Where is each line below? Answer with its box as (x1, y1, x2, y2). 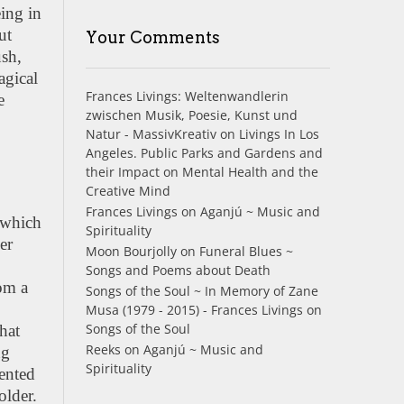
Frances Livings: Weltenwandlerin (85, 87, 289, 105)
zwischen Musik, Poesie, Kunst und (85, 106, 298, 124)
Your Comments (85, 27, 220, 47)
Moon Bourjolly (85, 242, 177, 260)
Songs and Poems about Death (85, 261, 271, 279)
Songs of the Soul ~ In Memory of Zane (85, 281, 318, 299)
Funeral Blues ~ (198, 242, 293, 260)
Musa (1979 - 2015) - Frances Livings (85, 300, 303, 318)
